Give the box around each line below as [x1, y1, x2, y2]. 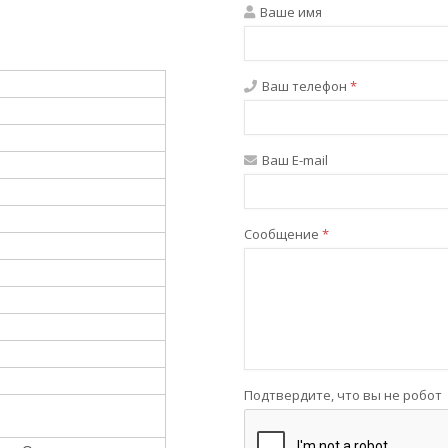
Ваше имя [257, 3, 322, 21]
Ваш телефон [259, 77, 350, 95]
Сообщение [244, 225, 322, 243]
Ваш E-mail [259, 151, 328, 169]
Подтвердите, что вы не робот [244, 386, 442, 404]
